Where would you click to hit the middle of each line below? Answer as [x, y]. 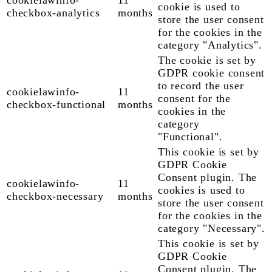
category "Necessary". [212, 228]
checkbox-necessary [55, 196]
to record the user [201, 85]
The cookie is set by [207, 60]
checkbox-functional [56, 104]
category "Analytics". [210, 45]
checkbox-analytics [53, 12]
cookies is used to [202, 190]
